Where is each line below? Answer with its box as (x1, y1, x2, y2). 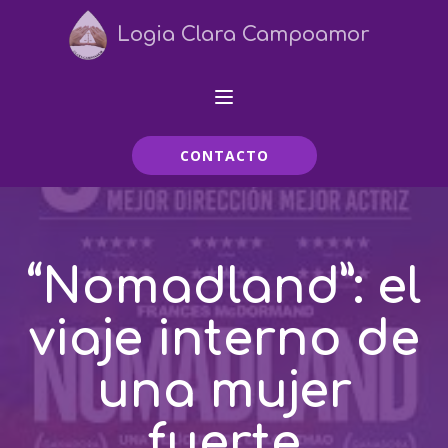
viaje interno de (28, 313, 420, 366)
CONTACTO (179, 146, 269, 165)
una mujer (96, 365, 352, 418)
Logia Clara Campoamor (117, 23, 371, 46)
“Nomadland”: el (27, 261, 421, 314)
